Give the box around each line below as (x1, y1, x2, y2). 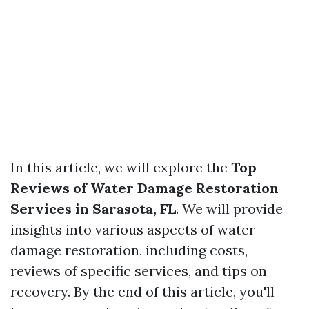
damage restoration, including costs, (10, 241, 248, 259)
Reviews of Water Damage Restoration (10, 179, 279, 197)
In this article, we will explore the (10, 159, 231, 176)
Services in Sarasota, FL (10, 200, 176, 217)
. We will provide (176, 200, 283, 217)
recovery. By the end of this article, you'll (10, 283, 275, 300)
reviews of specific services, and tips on (10, 262, 267, 279)
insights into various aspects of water (10, 221, 255, 238)
